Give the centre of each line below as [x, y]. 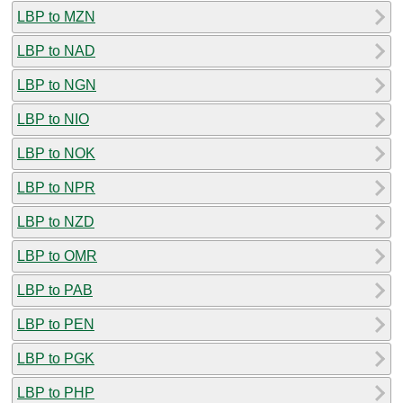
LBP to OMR [57, 255]
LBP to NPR [56, 187]
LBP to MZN [56, 16]
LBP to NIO [53, 119]
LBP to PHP [56, 392]
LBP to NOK [56, 153]
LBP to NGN [57, 85]
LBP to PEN [56, 324]
